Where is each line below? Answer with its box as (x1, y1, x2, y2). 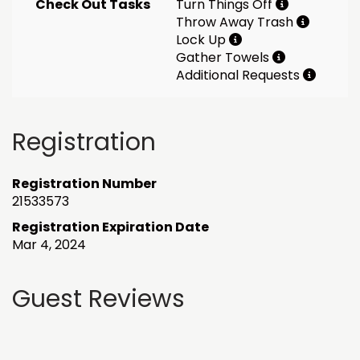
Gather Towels (176, 47, 272, 67)
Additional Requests (176, 65, 303, 84)
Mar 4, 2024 (12, 235, 86, 254)
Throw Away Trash (176, 12, 297, 31)
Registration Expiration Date (12, 217, 209, 236)
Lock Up (176, 30, 229, 49)
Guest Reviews (12, 281, 185, 316)
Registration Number (12, 174, 157, 193)
